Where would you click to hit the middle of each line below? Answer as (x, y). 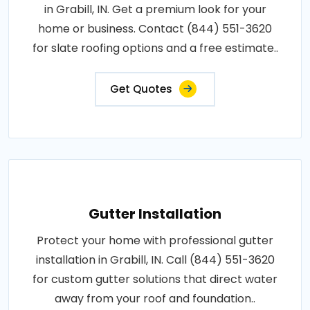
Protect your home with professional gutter (155, 240)
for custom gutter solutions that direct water (155, 279)
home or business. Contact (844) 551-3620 (155, 28)
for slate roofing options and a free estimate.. (155, 48)
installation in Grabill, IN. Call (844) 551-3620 (155, 259)
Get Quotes (141, 89)
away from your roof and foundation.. (155, 298)
